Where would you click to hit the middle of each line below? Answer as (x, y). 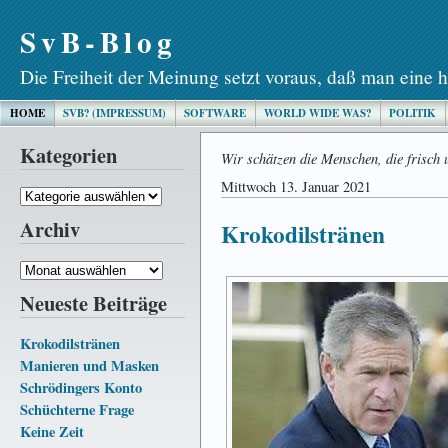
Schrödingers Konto (81, 387)
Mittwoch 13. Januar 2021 (296, 186)
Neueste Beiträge (93, 302)
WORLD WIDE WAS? (317, 113)
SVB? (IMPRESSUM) (114, 113)
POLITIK (412, 113)
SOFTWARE (215, 113)
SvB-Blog (98, 41)
